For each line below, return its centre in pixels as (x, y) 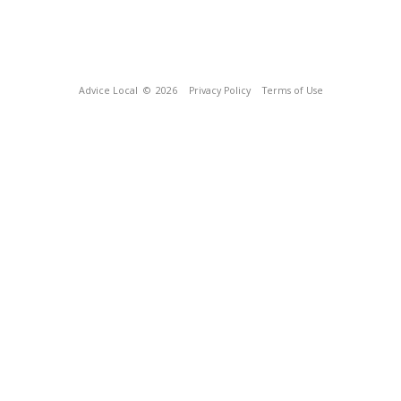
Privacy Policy (219, 90)
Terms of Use (292, 90)
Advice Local (108, 90)
